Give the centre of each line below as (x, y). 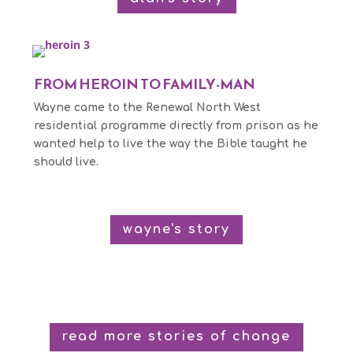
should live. (66, 162)
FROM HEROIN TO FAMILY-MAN (144, 84)
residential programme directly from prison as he (176, 125)
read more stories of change (176, 337)
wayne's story (176, 229)
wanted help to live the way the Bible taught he (170, 143)
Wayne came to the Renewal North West (147, 107)
